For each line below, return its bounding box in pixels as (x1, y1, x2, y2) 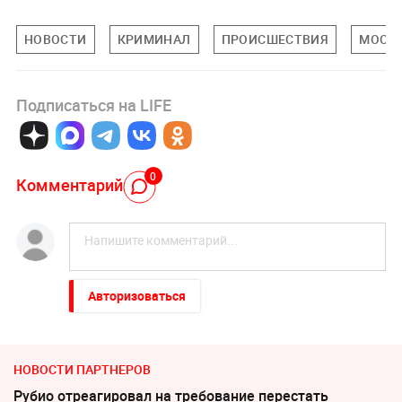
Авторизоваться (87, 286, 186, 304)
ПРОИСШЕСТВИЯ (221, 31, 329, 48)
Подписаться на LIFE (15, 93, 171, 116)
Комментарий (15, 174, 123, 197)
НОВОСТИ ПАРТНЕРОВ (13, 360, 151, 378)
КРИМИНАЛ (117, 31, 191, 48)
